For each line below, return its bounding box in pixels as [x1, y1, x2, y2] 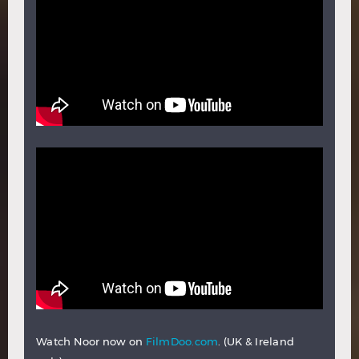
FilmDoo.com [145, 334, 219, 348]
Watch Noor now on [36, 334, 146, 348]
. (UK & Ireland [218, 334, 294, 348]
